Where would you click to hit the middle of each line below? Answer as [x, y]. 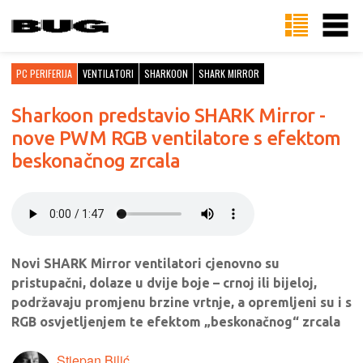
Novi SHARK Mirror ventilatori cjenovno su [145, 263]
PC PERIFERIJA [44, 73]
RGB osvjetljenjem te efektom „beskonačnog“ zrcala [176, 322]
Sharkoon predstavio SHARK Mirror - [169, 115]
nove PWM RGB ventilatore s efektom [176, 138]
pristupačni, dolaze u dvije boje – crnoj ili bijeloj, [164, 283]
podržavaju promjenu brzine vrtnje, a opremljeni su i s [181, 302]
